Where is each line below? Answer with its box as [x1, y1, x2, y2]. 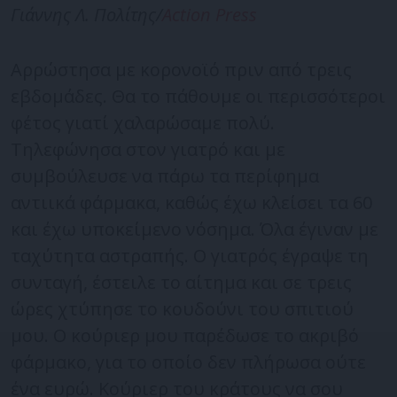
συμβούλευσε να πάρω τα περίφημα [11, 163, 319, 188]
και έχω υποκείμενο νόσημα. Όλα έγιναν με [11, 216, 378, 241]
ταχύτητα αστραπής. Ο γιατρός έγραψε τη [11, 243, 369, 268]
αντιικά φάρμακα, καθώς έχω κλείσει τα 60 [11, 190, 372, 214]
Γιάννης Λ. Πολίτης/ [11, 2, 162, 27]
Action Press [162, 2, 257, 27]
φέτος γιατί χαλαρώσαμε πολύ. [11, 110, 275, 135]
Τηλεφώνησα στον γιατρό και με [11, 136, 285, 161]
